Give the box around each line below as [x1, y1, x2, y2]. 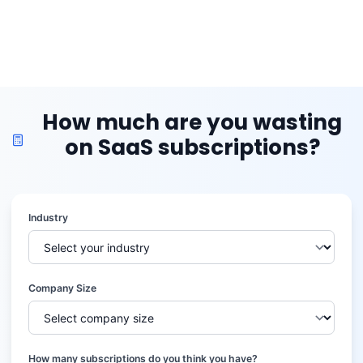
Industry [28, 211, 68, 224]
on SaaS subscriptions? [64, 132, 320, 163]
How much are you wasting [42, 107, 343, 138]
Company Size [28, 282, 96, 295]
